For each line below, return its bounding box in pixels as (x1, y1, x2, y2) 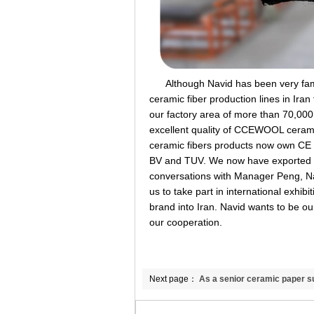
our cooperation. (149, 217, 225, 228)
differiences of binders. (149, 295, 241, 305)
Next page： (149, 274, 197, 284)
